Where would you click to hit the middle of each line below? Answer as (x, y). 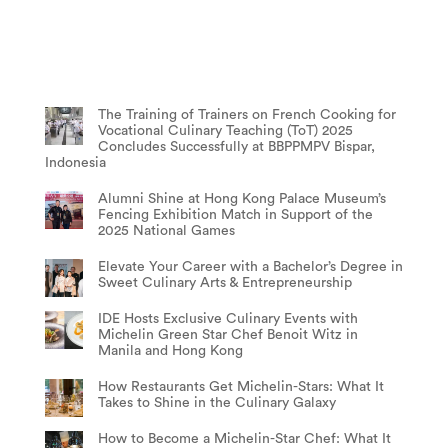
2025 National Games (166, 231)
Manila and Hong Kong (170, 351)
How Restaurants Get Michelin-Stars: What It (240, 387)
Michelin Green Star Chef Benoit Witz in (227, 335)
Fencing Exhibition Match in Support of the (235, 215)
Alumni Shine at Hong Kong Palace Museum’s (241, 199)
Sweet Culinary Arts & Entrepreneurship (224, 283)
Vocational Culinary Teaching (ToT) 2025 (225, 131)
